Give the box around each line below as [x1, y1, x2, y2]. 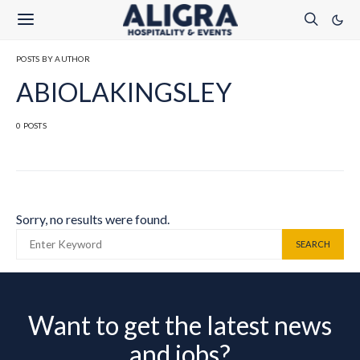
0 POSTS [16, 121, 47, 130]
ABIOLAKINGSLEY [16, 76, 231, 108]
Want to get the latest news [28, 309, 332, 341]
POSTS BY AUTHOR [16, 54, 90, 63]
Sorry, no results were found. [16, 211, 170, 227]
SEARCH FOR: [15, 229, 69, 239]
